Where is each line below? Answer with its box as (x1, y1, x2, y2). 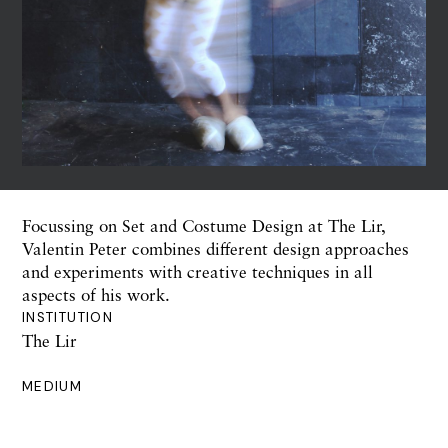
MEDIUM (22, 378, 83, 395)
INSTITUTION (22, 309, 113, 326)
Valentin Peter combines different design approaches (22, 238, 409, 259)
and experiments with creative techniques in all (22, 261, 373, 282)
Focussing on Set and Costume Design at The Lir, (22, 215, 386, 236)
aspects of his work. (22, 284, 170, 305)
